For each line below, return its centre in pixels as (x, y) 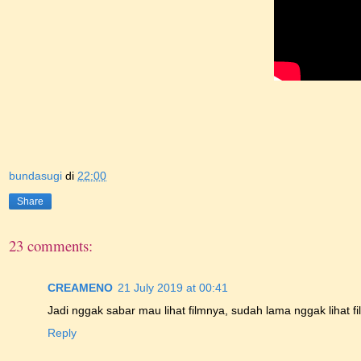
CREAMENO (80, 288)
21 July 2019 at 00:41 (173, 288)
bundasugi (35, 175)
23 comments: (51, 245)
